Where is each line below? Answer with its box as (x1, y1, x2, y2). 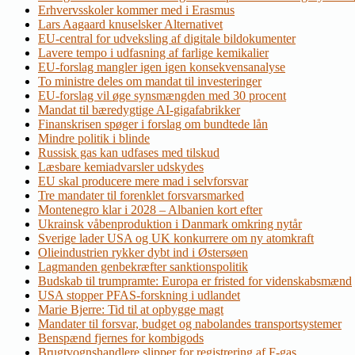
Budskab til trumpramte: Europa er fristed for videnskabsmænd (38, 274, 352, 288)
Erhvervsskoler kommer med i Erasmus (38, 3, 235, 17)
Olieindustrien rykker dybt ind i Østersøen (38, 246, 248, 260)
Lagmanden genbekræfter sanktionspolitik (38, 260, 248, 274)
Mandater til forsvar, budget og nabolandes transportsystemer (38, 317, 342, 331)
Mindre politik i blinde (38, 132, 150, 146)
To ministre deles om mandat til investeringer (38, 74, 261, 89)
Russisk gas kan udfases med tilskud (38, 146, 219, 160)
